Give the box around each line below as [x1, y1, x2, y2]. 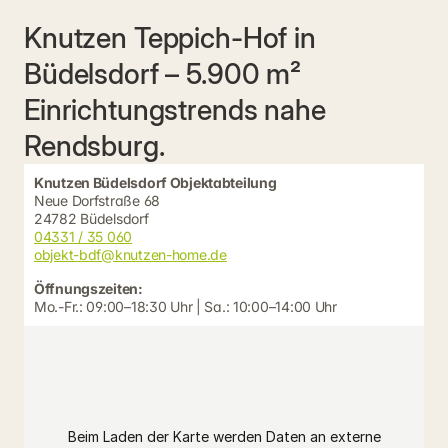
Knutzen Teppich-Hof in [24, 21, 316, 55]
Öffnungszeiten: [34, 280, 143, 297]
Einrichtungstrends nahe [24, 93, 326, 127]
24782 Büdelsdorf [34, 210, 149, 227]
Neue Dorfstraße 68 [34, 192, 160, 209]
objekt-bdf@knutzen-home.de [34, 246, 227, 263]
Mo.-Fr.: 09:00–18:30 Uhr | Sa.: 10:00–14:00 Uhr [34, 298, 337, 315]
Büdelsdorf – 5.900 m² [24, 57, 302, 91]
